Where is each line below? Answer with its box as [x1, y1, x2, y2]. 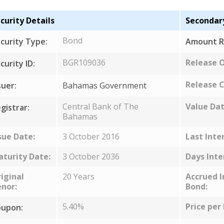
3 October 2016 [62, 131, 119, 142]
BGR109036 [62, 57, 105, 68]
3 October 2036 [62, 151, 119, 162]
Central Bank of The [62, 101, 138, 112]
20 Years [62, 171, 94, 182]
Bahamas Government [62, 80, 146, 91]
